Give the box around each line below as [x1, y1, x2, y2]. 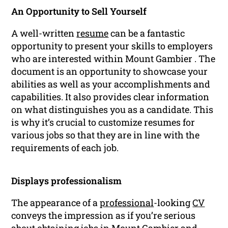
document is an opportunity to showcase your [11, 65, 208, 78]
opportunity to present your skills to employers [11, 40, 213, 52]
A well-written [11, 27, 77, 40]
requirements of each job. [11, 141, 119, 154]
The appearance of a [11, 196, 100, 209]
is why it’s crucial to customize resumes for [11, 116, 195, 129]
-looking [154, 196, 193, 209]
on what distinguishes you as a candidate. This [11, 103, 214, 116]
